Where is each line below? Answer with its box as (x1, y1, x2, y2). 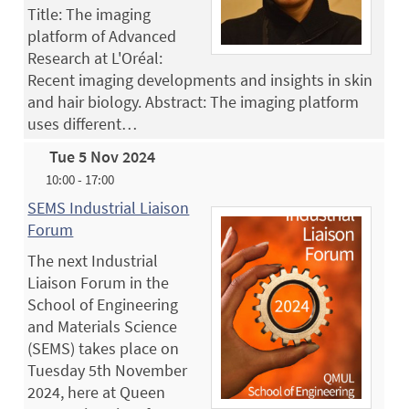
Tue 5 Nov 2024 (49, 145, 156, 167)
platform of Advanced (27, 25, 177, 47)
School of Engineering (27, 293, 179, 315)
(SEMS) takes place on (27, 337, 180, 359)
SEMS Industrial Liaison (27, 196, 190, 218)
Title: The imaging (27, 3, 152, 25)
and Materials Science (27, 315, 178, 337)
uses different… (27, 112, 138, 134)
